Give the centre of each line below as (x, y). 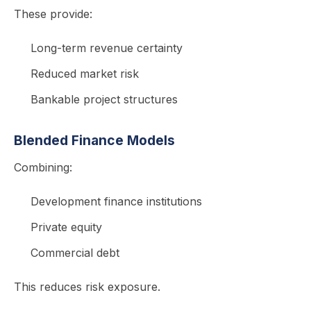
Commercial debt (75, 253)
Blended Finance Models (94, 140)
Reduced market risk (85, 74)
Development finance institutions (116, 201)
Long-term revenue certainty (107, 48)
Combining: (43, 167)
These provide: (53, 14)
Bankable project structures (104, 99)
